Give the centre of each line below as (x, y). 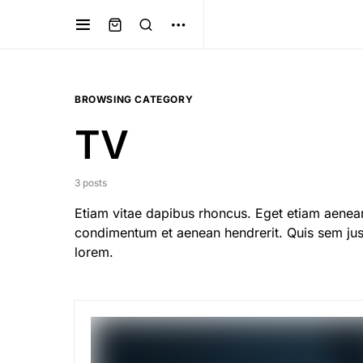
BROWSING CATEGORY (134, 99)
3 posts (91, 183)
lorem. (94, 252)
